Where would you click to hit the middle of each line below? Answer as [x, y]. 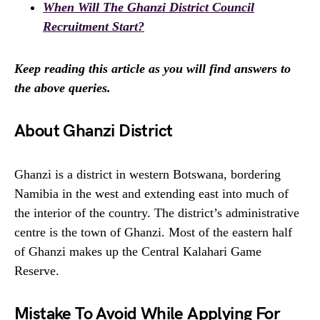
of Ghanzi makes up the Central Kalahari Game [138, 252]
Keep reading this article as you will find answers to [152, 69]
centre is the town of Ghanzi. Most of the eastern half [153, 232]
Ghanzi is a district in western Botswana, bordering [147, 175]
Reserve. [37, 271]
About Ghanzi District [94, 131]
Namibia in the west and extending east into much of [151, 194]
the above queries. [62, 88]
